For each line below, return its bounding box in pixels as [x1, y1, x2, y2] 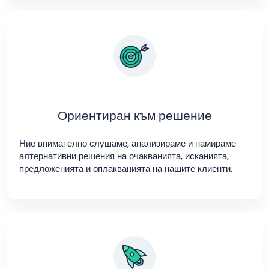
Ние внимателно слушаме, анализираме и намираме [19, 136, 236, 150]
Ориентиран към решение [57, 106, 212, 124]
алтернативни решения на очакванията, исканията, [19, 149, 229, 162]
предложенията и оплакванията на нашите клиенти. [19, 162, 232, 175]
